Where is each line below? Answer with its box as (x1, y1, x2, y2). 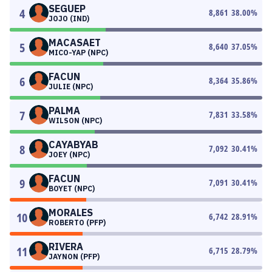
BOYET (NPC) (49, 184, 95, 193)
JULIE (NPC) (49, 82, 93, 91)
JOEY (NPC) (49, 150, 90, 159)
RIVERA (49, 240, 83, 253)
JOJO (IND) (49, 14, 89, 23)
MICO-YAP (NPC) (49, 48, 109, 57)
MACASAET (49, 36, 101, 49)
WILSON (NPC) (49, 116, 102, 125)
